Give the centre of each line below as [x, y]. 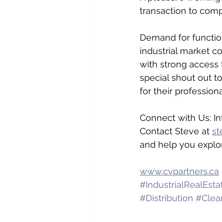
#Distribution [166, 198]
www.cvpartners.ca [179, 171]
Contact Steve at [176, 131]
